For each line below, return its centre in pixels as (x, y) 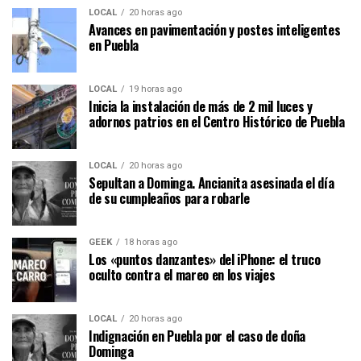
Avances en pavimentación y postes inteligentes (215, 29)
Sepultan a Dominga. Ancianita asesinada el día (212, 183)
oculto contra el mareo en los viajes (182, 274)
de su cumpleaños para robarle (169, 198)
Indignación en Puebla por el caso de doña (197, 336)
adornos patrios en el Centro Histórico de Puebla (217, 121)
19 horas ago (156, 89)
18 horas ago (151, 242)
